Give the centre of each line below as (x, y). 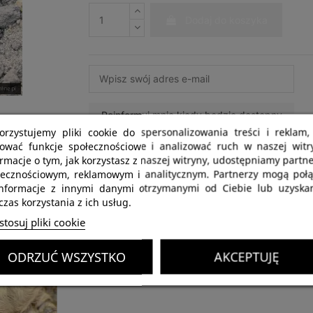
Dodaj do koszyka (227, 20)
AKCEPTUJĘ (247, 256)
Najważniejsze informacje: (161, 172)
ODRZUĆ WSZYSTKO (66, 256)
